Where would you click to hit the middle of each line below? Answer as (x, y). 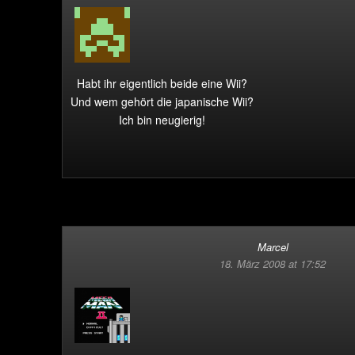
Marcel (273, 247)
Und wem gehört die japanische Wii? (162, 101)
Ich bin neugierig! (162, 120)
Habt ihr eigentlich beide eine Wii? (162, 83)
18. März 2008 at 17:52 (273, 263)
